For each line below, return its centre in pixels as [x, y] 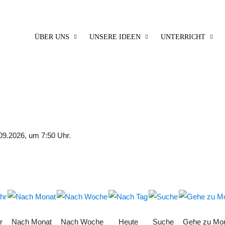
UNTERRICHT [183, 37]
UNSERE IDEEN [115, 37]
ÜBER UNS [52, 37]
